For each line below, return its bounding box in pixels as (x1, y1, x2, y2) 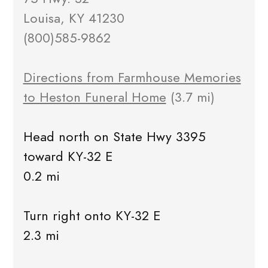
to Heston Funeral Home (23, 88, 166, 107)
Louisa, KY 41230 (23, 9, 124, 28)
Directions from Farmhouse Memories (23, 68, 241, 87)
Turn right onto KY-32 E (23, 206, 161, 226)
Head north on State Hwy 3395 (23, 127, 206, 147)
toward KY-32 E (23, 147, 113, 166)
